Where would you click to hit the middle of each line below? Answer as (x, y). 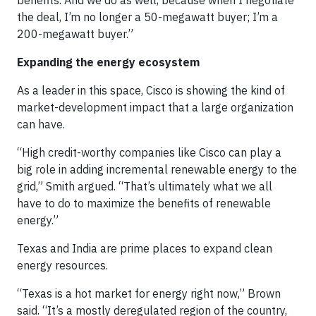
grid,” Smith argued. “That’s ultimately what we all (145, 186)
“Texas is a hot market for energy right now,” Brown (149, 293)
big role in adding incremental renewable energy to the (157, 169)
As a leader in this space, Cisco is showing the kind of (151, 90)
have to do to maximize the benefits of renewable (144, 203)
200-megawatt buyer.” (75, 34)
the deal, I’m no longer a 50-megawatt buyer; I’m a (147, 17)
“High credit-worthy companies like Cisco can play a (149, 152)
